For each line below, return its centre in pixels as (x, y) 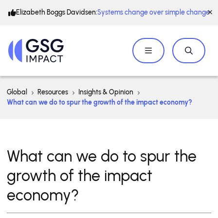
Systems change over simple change (154, 12)
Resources (53, 92)
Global (17, 92)
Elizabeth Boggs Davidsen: (57, 12)
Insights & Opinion (106, 92)
